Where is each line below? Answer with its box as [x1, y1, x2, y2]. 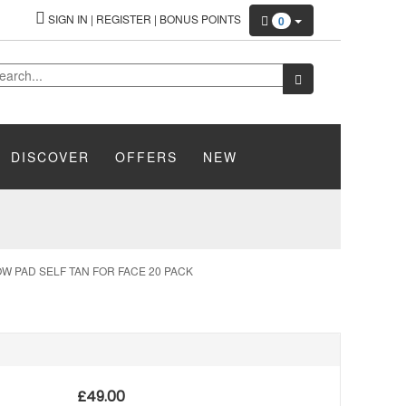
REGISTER [96, 11, 151, 26]
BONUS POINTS [159, 11, 241, 26]
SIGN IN [48, 11, 88, 26]
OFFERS [115, 148, 178, 166]
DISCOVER [11, 148, 90, 166]
